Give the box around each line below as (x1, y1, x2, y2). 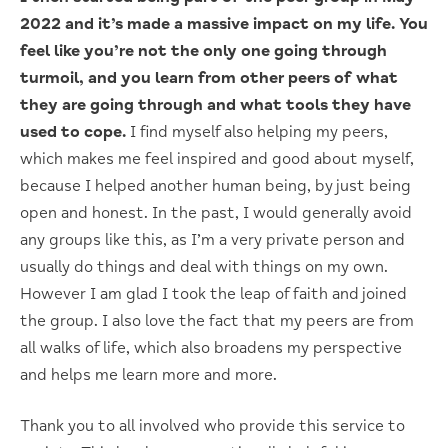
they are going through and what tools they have (20, 94, 411, 115)
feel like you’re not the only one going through (20, 40, 387, 61)
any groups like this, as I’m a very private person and (20, 229, 405, 250)
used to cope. (20, 121, 126, 142)
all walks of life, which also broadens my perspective (20, 337, 402, 358)
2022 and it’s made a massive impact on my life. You (20, 13, 428, 34)
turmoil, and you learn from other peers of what (20, 67, 398, 88)
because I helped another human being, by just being (20, 175, 411, 196)
